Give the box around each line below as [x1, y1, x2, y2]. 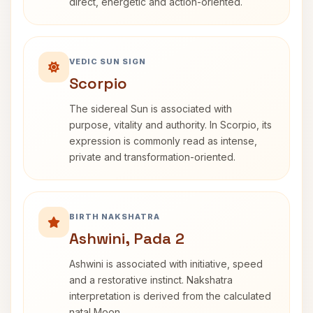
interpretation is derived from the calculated [69, 290, 271, 302]
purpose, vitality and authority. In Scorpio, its [69, 119, 272, 131]
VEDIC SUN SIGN [69, 57, 146, 66]
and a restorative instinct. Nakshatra [69, 274, 233, 286]
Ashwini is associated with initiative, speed [69, 258, 263, 270]
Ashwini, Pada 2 [69, 228, 184, 248]
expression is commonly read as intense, [69, 135, 257, 147]
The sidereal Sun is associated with [69, 103, 232, 115]
